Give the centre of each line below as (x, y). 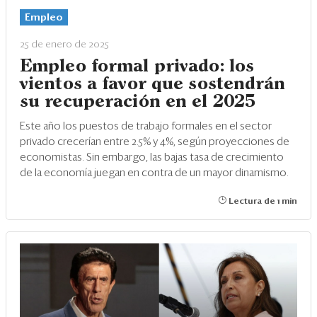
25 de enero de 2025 (64, 45)
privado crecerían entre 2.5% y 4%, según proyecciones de (155, 142)
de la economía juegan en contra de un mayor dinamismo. (154, 173)
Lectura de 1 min (262, 202)
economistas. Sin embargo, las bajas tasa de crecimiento (152, 158)
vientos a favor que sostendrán (153, 85)
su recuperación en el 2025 (138, 102)
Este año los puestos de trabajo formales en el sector (146, 127)
